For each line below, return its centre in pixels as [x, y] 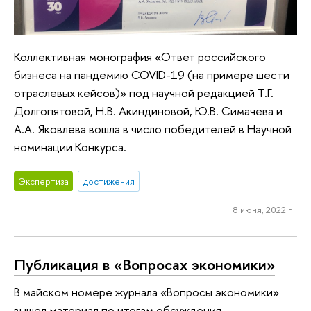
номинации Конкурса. [70, 146]
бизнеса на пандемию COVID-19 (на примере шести [152, 74]
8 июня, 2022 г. [263, 209]
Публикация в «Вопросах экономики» [144, 264]
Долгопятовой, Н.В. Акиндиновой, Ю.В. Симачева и [148, 110]
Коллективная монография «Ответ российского [140, 56]
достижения [109, 182]
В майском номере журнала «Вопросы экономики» [146, 292]
